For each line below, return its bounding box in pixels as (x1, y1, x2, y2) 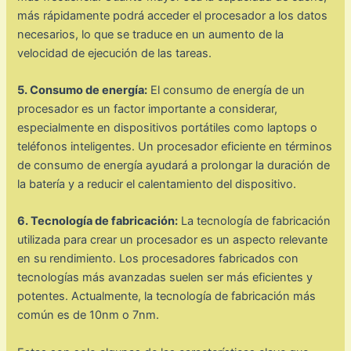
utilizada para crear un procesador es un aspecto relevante (17, 233, 328, 248)
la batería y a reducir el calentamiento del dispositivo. (17, 177, 297, 192)
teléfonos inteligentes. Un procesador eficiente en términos (17, 139, 333, 154)
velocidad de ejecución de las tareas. (17, 45, 212, 60)
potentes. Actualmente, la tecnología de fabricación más (17, 289, 317, 304)
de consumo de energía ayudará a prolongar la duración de (17, 158, 331, 173)
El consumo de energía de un (147, 83, 306, 98)
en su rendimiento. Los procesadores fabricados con (17, 251, 299, 266)
